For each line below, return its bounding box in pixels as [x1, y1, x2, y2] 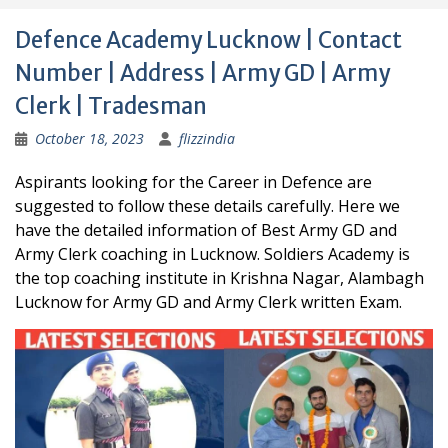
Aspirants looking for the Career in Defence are [15, 171, 372, 194]
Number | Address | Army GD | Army [15, 59, 390, 88]
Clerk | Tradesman [15, 92, 207, 121]
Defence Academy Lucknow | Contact [15, 26, 402, 55]
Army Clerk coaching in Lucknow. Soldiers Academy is [15, 243, 410, 266]
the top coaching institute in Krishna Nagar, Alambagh [15, 267, 424, 290]
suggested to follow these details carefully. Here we [15, 195, 400, 218]
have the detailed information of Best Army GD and [15, 219, 397, 242]
